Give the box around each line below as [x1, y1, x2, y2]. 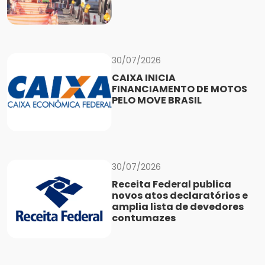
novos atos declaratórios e [111, 189, 248, 203]
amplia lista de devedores [111, 200, 244, 214]
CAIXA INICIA [111, 70, 176, 85]
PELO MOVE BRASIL [111, 93, 202, 107]
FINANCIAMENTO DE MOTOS [111, 82, 247, 96]
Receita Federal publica [111, 177, 231, 192]
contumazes [111, 211, 176, 225]
